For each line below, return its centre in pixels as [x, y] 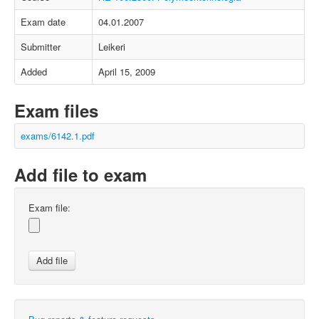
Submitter [41, 47]
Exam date [43, 22]
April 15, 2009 [127, 72]
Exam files [56, 110]
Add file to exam [80, 174]
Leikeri [112, 47]
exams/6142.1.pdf [58, 136]
